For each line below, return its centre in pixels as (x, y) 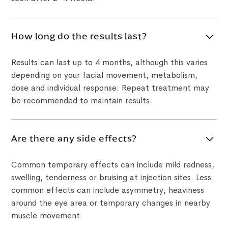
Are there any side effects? (74, 139)
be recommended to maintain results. (82, 100)
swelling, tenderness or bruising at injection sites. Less (111, 177)
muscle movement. (47, 215)
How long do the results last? (79, 36)
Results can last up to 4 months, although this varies (110, 62)
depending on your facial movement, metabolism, (105, 75)
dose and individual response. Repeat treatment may (110, 88)
